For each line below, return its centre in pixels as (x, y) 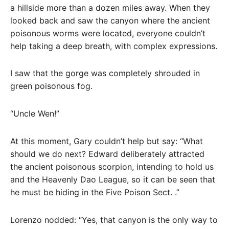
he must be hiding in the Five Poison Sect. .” (95, 192)
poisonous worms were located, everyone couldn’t (108, 33)
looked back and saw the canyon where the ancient (110, 20)
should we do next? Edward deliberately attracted (107, 154)
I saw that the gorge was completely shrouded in (105, 73)
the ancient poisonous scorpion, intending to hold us (112, 167)
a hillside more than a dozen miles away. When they (110, 7)
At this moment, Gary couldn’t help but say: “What (107, 141)
